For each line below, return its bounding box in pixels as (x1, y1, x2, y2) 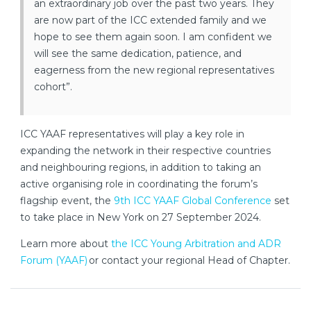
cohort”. (34, 81, 72, 94)
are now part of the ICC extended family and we (34, 14, 267, 27)
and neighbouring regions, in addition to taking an (20, 161, 261, 174)
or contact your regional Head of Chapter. (87, 254, 290, 267)
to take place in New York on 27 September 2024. (20, 211, 261, 224)
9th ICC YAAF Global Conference (114, 194, 271, 208)
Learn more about (20, 237, 111, 251)
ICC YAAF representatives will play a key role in (20, 128, 244, 141)
